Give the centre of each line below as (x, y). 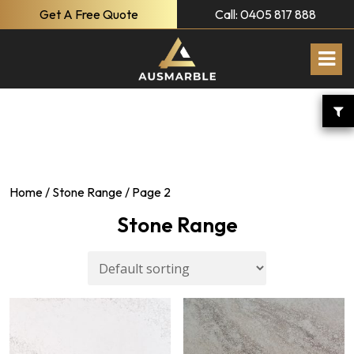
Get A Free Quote (88, 14)
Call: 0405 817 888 (265, 14)
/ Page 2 (147, 192)
